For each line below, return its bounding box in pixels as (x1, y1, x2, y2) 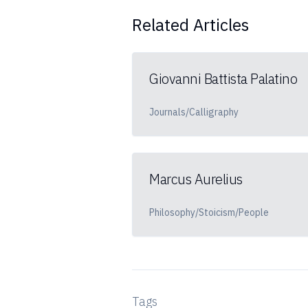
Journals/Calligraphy (149, 106, 239, 118)
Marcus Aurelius (149, 170, 243, 188)
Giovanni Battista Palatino (149, 69, 297, 88)
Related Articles (132, 14, 249, 36)
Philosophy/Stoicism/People (149, 206, 269, 219)
